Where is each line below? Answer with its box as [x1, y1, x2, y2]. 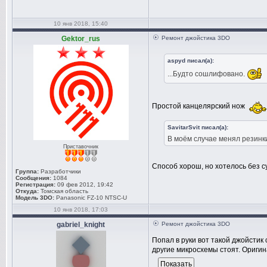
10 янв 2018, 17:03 [54, 206, 108, 213]
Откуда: [15, 188, 39, 194]
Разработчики [39, 168, 81, 175]
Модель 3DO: [15, 194, 54, 201]
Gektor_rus [61, 35, 100, 43]
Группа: [15, 168, 39, 175]
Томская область [39, 188, 88, 194]
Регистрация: [15, 181, 55, 188]
